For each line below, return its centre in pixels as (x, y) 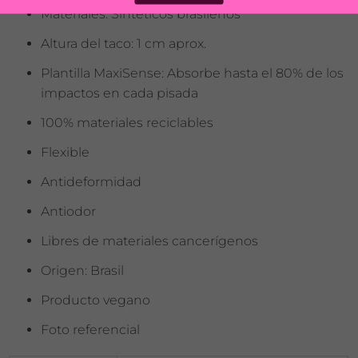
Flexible (66, 153)
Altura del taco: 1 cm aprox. (124, 44)
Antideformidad (91, 182)
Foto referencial (91, 330)
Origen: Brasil (83, 271)
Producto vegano (96, 300)
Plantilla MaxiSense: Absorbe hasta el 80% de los (193, 74)
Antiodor (69, 212)
